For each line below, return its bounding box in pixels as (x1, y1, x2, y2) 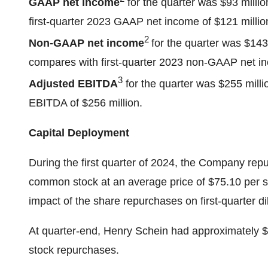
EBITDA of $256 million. (29, 97, 142, 109)
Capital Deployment (29, 127, 129, 139)
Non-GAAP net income (29, 37, 144, 49)
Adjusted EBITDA (29, 78, 118, 90)
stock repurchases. (29, 244, 119, 256)
